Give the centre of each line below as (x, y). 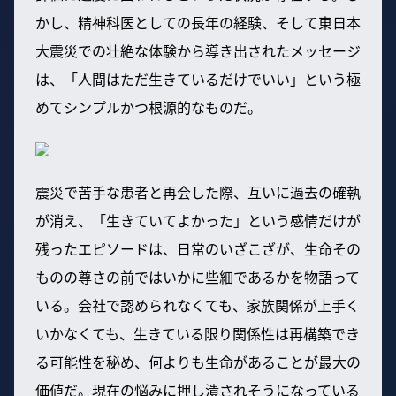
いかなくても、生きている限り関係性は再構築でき (198, 333)
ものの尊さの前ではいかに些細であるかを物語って (198, 276)
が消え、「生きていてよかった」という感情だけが (198, 220)
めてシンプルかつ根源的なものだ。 (148, 107)
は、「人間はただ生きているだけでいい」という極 (198, 78)
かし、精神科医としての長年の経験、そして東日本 (198, 22)
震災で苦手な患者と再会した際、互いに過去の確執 (198, 191)
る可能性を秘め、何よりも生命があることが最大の (198, 361)
